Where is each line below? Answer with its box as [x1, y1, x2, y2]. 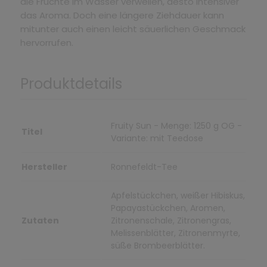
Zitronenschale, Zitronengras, [110, 214, 231, 226]
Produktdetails [20, 73, 122, 94]
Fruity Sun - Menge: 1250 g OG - [110, 119, 242, 132]
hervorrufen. [20, 36, 73, 49]
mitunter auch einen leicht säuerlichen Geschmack [20, 22, 246, 35]
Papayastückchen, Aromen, [110, 201, 225, 214]
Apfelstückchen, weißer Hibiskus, [110, 189, 245, 201]
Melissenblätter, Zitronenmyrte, [110, 226, 240, 239]
